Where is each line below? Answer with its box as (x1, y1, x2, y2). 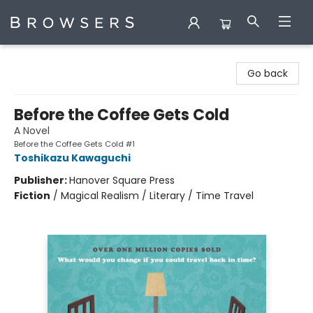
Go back (247, 66, 288, 80)
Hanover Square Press (69, 173, 175, 187)
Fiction (14, 189, 50, 203)
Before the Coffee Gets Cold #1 (14, 138, 135, 150)
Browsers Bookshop (10, 51, 103, 65)
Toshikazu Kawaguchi (14, 151, 131, 165)
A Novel (14, 124, 50, 138)
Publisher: (14, 173, 69, 187)
